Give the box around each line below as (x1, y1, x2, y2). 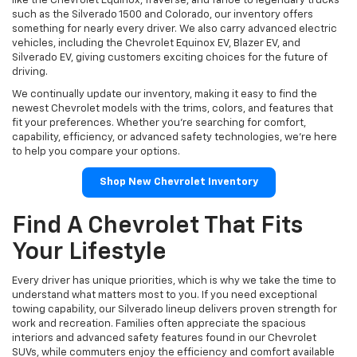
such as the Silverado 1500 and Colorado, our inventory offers (12, 10, 313, 21)
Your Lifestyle (12, 241, 167, 265)
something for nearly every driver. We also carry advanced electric (12, 24, 337, 35)
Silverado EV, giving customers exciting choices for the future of (12, 53, 328, 64)
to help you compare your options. (12, 147, 180, 158)
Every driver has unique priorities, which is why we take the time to (12, 276, 336, 287)
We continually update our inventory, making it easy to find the (12, 89, 317, 100)
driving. (12, 67, 48, 78)
